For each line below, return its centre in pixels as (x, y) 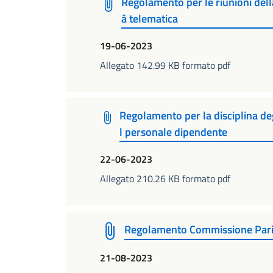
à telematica (150, 18)
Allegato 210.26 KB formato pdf (165, 179)
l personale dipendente (173, 132)
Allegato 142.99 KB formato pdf (165, 66)
